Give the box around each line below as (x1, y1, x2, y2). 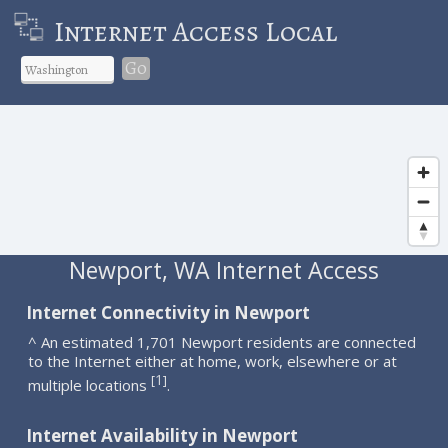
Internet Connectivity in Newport (26, 300, 311, 324)
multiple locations (28, 374, 152, 395)
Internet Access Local (53, 12, 337, 51)
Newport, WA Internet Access (68, 253, 379, 286)
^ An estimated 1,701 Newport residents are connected (28, 331, 417, 352)
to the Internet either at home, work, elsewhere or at (28, 350, 398, 371)
